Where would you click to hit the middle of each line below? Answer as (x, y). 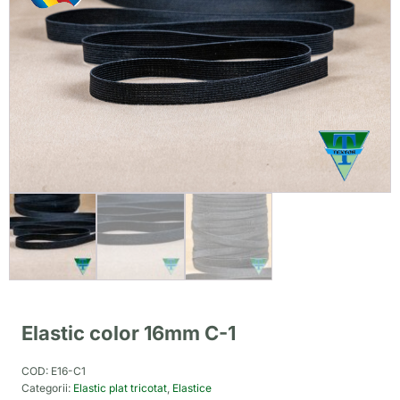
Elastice (192, 388)
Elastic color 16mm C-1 (129, 333)
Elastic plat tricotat (120, 388)
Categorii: (47, 388)
